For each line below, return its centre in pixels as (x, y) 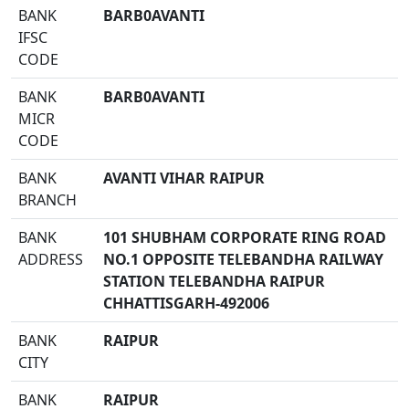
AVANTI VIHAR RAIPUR (184, 178)
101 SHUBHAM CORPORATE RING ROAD (245, 237)
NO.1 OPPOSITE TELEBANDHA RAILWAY (243, 259)
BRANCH (47, 200)
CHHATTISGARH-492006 (186, 303)
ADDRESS (51, 259)
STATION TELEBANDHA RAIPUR (214, 281)
